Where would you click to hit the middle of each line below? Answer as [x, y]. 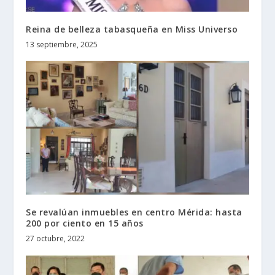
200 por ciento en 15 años [85, 223]
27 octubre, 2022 [56, 239]
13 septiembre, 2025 [62, 45]
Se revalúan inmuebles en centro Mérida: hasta [134, 212]
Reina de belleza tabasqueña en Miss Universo [132, 29]
